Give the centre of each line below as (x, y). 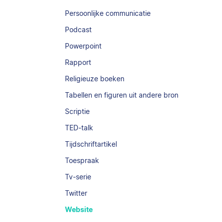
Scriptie (78, 111)
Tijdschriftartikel (91, 144)
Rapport (78, 62)
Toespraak (82, 160)
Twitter (76, 193)
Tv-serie (78, 177)
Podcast (79, 29)
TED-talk (79, 128)
